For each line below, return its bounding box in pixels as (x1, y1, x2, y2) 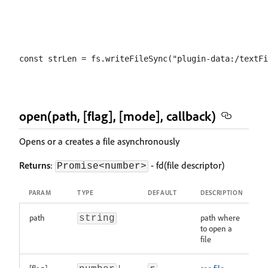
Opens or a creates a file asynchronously (19, 135, 179, 147)
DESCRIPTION (200, 188, 243, 197)
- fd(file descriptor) (148, 159, 224, 171)
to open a (200, 223, 232, 233)
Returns (19, 159, 50, 171)
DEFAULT (148, 188, 177, 197)
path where (200, 212, 240, 223)
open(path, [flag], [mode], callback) (19, 108, 216, 124)
